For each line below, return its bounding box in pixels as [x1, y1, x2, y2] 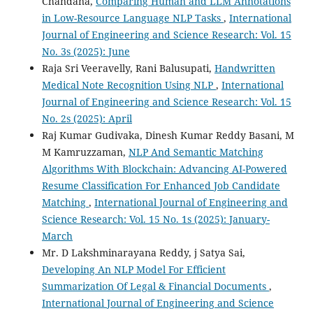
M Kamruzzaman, [41, 145, 129, 159]
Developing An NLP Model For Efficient [41, 262, 226, 276]
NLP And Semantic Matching [128, 145, 263, 159]
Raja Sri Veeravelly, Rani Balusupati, [41, 61, 214, 75]
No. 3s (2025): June [41, 44, 130, 58]
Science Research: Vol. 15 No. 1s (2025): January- [41, 212, 270, 226]
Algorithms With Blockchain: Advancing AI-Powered [41, 161, 287, 175]
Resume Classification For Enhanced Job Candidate [41, 178, 280, 192]
